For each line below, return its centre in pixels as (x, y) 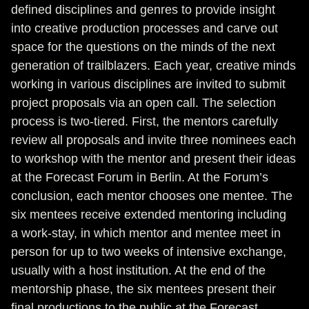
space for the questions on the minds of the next (143, 47)
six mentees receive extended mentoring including (149, 215)
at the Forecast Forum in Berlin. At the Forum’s (140, 177)
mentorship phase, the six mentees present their (143, 289)
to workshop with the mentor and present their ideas (153, 159)
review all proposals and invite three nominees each (153, 140)
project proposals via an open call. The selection (143, 103)
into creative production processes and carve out (144, 28)
